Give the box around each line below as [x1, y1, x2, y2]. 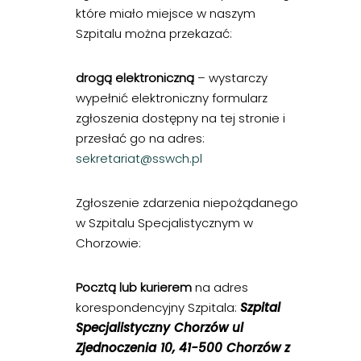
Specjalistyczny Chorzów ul [76, 319, 243, 337]
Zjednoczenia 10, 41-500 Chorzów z [76, 339, 290, 357]
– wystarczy [194, 69, 268, 87]
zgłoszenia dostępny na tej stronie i [76, 110, 285, 127]
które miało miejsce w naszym [76, 5, 255, 23]
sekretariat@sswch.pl [76, 150, 202, 168]
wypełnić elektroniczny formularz [76, 89, 268, 107]
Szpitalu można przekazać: [76, 25, 232, 43]
